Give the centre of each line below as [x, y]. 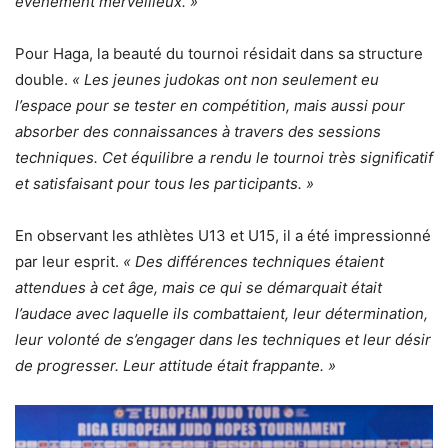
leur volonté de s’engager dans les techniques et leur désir [223, 340]
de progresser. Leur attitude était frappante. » [175, 366]
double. [43, 80]
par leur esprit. [69, 262]
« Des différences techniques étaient [253, 262]
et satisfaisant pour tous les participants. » [164, 184]
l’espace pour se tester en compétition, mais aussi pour [210, 106]
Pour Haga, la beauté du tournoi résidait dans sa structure [219, 54]
